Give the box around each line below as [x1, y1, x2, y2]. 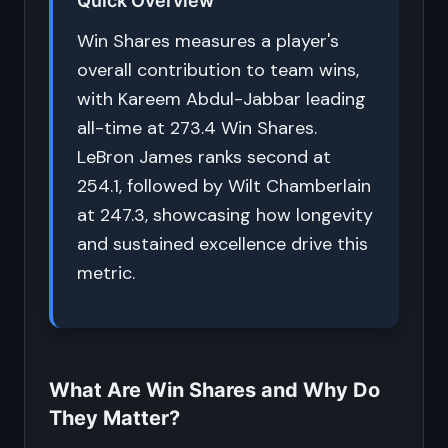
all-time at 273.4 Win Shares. [77, 116, 317, 140]
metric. [77, 261, 135, 285]
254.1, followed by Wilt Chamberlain [77, 174, 371, 198]
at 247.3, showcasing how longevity [77, 203, 373, 227]
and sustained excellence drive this [77, 232, 368, 256]
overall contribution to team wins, [77, 58, 359, 82]
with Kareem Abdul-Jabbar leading [77, 87, 366, 111]
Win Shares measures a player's [77, 29, 339, 53]
